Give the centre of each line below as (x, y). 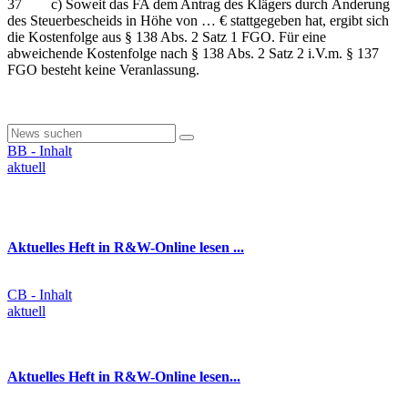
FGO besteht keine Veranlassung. (103, 69)
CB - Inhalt (40, 294)
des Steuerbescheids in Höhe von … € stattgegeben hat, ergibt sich (198, 20)
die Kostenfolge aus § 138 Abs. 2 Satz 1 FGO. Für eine (167, 36)
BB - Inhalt (40, 150)
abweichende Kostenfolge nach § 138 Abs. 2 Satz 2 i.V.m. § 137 (193, 53)
